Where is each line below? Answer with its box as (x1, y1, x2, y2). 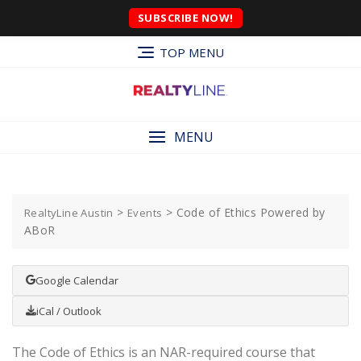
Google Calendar (35, 272, 118, 288)
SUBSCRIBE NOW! (137, 10, 234, 25)
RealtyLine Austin (24, 205, 114, 220)
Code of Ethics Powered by (176, 204, 326, 220)
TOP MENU (159, 44, 224, 61)
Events (127, 205, 163, 220)
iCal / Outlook (36, 303, 102, 318)
